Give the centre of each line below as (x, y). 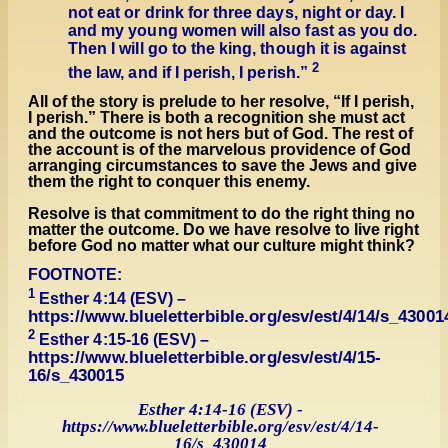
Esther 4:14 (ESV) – (113, 298)
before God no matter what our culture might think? (221, 245)
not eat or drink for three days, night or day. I (236, 13)
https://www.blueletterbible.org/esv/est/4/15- (205, 357)
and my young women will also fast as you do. (243, 31)
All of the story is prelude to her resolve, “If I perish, (221, 101)
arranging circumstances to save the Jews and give (222, 165)
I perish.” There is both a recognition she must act (216, 117)
